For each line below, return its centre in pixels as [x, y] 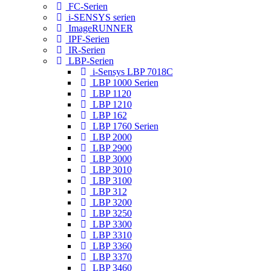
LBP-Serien [90, 60]
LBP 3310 [111, 235]
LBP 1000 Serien [124, 82]
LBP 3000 [111, 158]
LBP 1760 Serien [124, 126]
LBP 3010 [111, 169]
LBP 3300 [111, 224]
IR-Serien [85, 50]
